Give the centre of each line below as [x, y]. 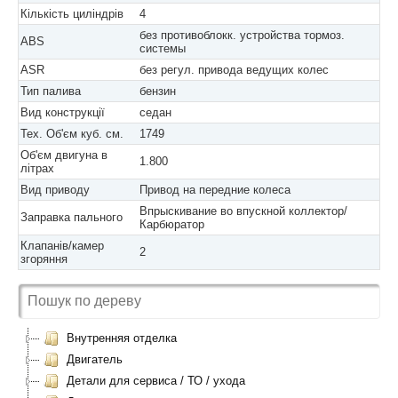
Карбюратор [172, 224]
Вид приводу [55, 190]
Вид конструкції [63, 112]
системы [163, 48]
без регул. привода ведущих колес [234, 70]
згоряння [44, 259]
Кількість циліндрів [72, 14]
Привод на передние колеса [215, 190]
